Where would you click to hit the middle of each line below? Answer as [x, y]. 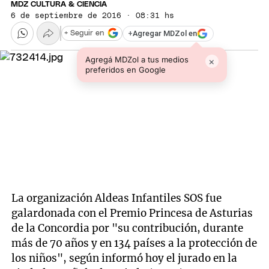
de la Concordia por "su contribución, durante [128, 228]
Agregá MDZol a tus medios [137, 59]
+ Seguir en [84, 33]
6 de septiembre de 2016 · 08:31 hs [92, 16]
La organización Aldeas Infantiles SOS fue [117, 198]
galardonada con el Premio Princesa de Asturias [132, 213]
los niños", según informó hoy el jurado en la [125, 258]
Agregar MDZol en [165, 34]
